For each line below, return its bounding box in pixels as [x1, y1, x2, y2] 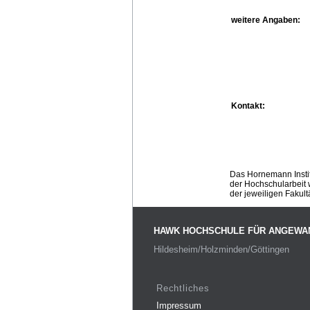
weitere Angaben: [231, 15, 300, 25]
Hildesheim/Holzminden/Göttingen [154, 244, 289, 255]
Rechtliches [156, 282, 210, 293]
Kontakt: [231, 100, 265, 111]
